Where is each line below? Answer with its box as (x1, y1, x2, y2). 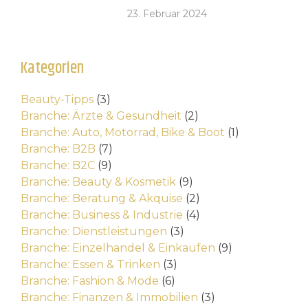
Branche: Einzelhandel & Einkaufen (21, 241, 215, 255)
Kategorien (21, 56, 84, 81)
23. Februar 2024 (127, 8, 207, 21)
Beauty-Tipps (21, 93, 93, 107)
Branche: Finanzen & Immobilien (21, 291, 198, 305)
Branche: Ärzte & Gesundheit (21, 109, 181, 123)
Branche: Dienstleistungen (21, 225, 167, 239)
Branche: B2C (21, 159, 95, 173)
